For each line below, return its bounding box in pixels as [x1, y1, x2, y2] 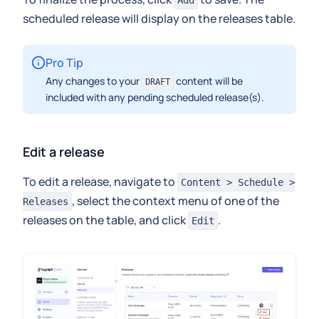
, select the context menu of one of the [72, 193, 279, 209]
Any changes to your [46, 74, 142, 88]
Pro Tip [46, 55, 83, 71]
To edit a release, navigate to [23, 174, 177, 190]
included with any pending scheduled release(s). [46, 90, 264, 105]
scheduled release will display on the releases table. [23, 11, 296, 27]
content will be [174, 74, 243, 88]
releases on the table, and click [23, 212, 188, 229]
